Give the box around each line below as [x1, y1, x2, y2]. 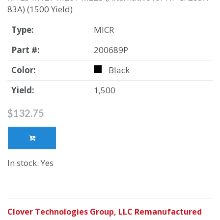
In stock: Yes [7, 157, 54, 169]
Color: [11, 64, 36, 76]
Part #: [11, 44, 40, 56]
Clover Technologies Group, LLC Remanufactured [7, 206, 202, 218]
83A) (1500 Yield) [7, 3, 73, 15]
